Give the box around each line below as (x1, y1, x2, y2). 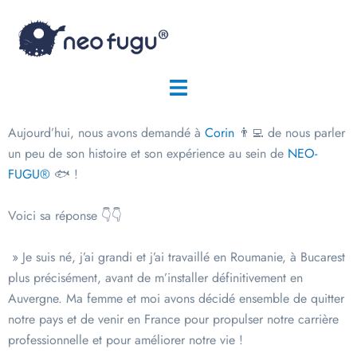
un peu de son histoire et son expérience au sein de (8, 144, 288, 163)
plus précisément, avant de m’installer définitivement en (8, 269, 303, 288)
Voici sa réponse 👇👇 (8, 206, 122, 226)
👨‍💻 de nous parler (234, 124, 345, 143)
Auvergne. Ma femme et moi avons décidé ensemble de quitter (8, 289, 344, 308)
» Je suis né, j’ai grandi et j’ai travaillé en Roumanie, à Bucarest (8, 248, 345, 267)
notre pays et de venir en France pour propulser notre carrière (8, 310, 339, 329)
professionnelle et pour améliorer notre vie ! (8, 331, 243, 350)
